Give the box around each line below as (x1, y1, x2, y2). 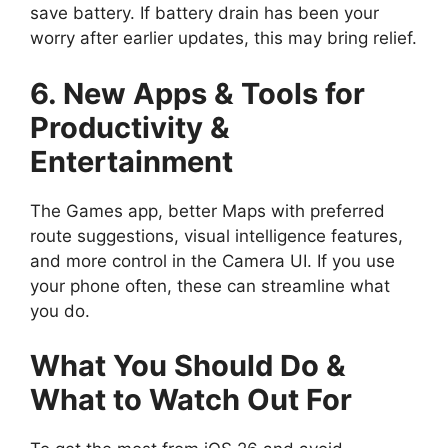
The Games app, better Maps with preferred (30, 200, 385, 221)
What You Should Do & (30, 348, 346, 384)
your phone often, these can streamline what (30, 275, 390, 296)
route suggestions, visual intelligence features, (30, 225, 403, 246)
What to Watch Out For (30, 382, 352, 418)
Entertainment (30, 143, 233, 179)
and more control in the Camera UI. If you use (30, 250, 395, 271)
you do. (30, 300, 90, 321)
